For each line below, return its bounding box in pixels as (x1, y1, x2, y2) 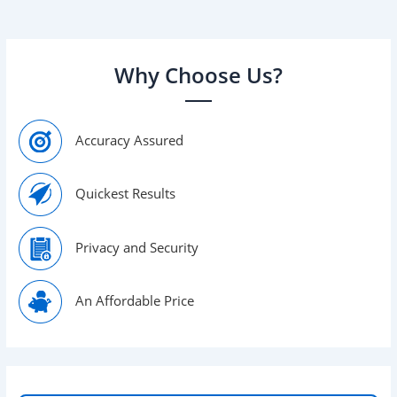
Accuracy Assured (75, 130, 184, 149)
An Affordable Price (75, 291, 195, 309)
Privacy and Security (75, 237, 199, 256)
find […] (24, 7, 72, 26)
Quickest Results (75, 183, 176, 202)
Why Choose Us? (114, 61, 283, 90)
